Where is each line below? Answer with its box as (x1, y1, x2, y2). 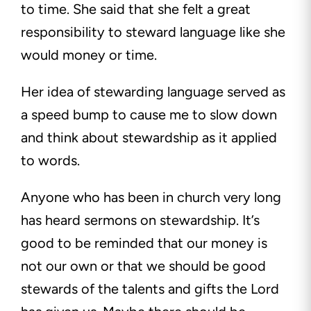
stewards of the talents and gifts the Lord (21, 280, 279, 298)
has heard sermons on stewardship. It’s (21, 212, 260, 229)
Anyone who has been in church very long (21, 189, 281, 206)
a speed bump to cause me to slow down (21, 106, 277, 124)
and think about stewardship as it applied (21, 129, 277, 146)
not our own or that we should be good (21, 258, 266, 275)
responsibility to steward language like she (21, 24, 285, 41)
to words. (21, 152, 83, 169)
